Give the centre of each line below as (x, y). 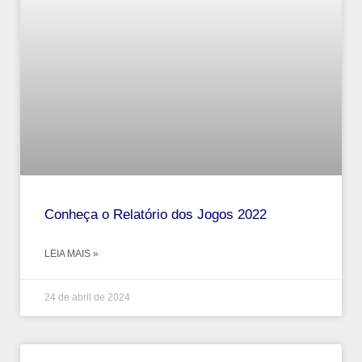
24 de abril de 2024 (87, 297)
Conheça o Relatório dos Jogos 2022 (156, 214)
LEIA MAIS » (72, 253)
